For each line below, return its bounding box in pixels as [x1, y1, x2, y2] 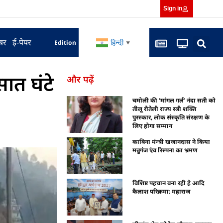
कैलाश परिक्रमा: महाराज [132, 187, 191, 196]
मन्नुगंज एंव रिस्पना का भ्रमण [132, 145, 198, 154]
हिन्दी [110, 38, 123, 48]
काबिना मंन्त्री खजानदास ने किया [132, 137, 211, 146]
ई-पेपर [12, 37, 31, 48]
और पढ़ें [67, 73, 95, 85]
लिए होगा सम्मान [132, 121, 173, 130]
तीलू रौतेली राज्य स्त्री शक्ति [132, 105, 197, 113]
